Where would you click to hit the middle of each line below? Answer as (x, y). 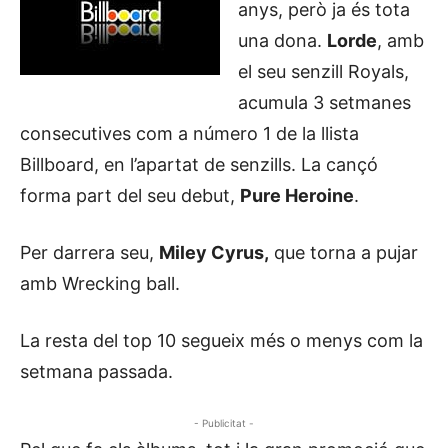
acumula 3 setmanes (324, 102)
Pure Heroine (297, 195)
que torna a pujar (343, 252)
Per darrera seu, (89, 252)
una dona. (282, 40)
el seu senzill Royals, (323, 71)
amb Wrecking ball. (100, 283)
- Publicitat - (224, 423)
